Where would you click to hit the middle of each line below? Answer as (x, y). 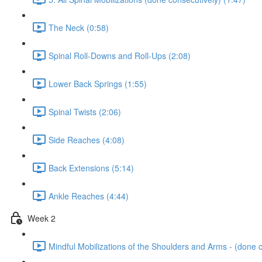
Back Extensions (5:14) (91, 168)
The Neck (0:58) (79, 27)
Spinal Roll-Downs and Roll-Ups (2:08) (120, 55)
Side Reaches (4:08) (87, 139)
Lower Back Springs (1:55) (98, 83)
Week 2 (42, 218)
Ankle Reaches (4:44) (89, 196)
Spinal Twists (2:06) (85, 111)
